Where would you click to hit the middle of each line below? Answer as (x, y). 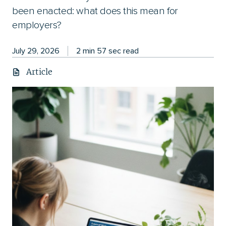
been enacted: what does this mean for (95, 11)
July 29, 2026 (36, 51)
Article (39, 72)
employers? (37, 25)
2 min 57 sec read (107, 51)
